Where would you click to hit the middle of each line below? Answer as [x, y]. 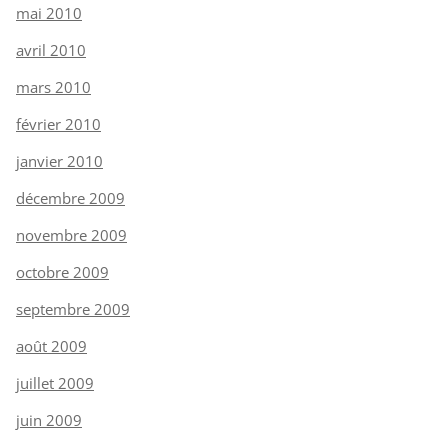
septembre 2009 [73, 308]
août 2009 [51, 345]
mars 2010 [53, 86]
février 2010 [58, 123]
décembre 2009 [70, 197]
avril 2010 [51, 49]
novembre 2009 [71, 234]
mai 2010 [49, 12]
